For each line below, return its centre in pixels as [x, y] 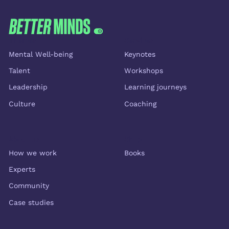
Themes [22, 41]
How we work [32, 153]
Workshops [143, 71]
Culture [22, 104]
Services [139, 41]
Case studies [31, 202]
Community [29, 186]
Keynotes [140, 54]
